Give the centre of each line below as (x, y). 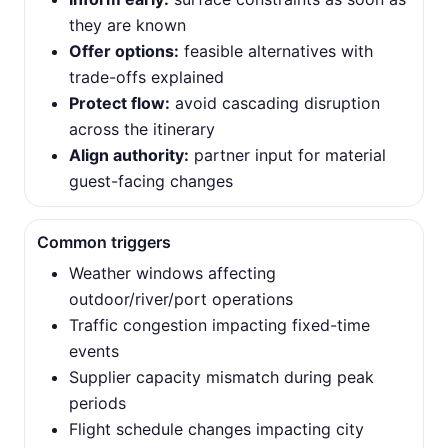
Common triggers (104, 242)
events (94, 351)
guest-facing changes (151, 181)
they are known (127, 25)
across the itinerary (142, 129)
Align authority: (129, 155)
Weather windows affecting (172, 273)
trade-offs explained (146, 77)
